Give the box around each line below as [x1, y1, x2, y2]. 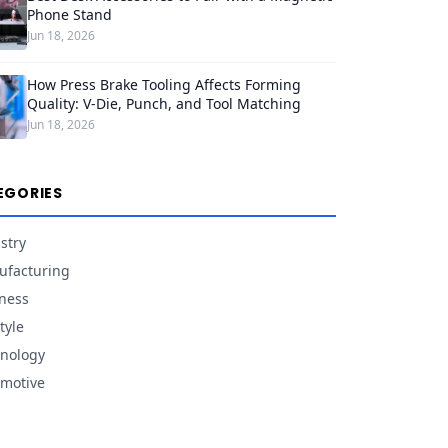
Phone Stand [26, 5, 112, 24]
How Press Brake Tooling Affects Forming [26, 75, 301, 94]
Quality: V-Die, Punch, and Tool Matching [26, 94, 301, 113]
